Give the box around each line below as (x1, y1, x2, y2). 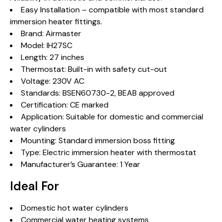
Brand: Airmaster (21, 28, 81, 39)
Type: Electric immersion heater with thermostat (21, 147, 196, 158)
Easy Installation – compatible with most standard (21, 4, 204, 15)
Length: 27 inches (21, 52, 84, 62)
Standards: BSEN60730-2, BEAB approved (21, 88, 174, 98)
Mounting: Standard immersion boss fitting (21, 135, 175, 146)
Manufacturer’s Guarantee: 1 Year (21, 159, 140, 169)
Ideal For (10, 178, 59, 194)
